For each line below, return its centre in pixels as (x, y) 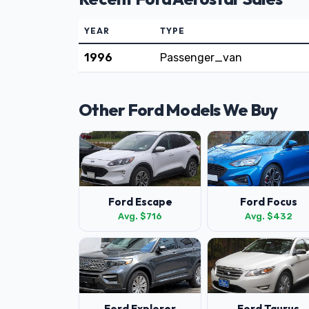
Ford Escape (140, 202)
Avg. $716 (140, 216)
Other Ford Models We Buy (178, 110)
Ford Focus (268, 202)
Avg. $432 (268, 216)
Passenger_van (201, 58)
